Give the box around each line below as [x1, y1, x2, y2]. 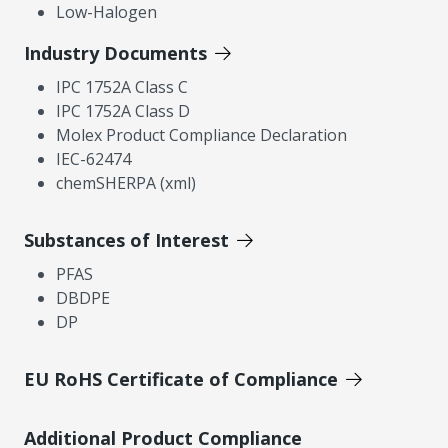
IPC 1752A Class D [56, 99, 190, 122]
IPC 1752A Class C [56, 75, 188, 98]
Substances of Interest [24, 227, 229, 252]
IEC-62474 [56, 147, 131, 170]
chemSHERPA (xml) [56, 171, 196, 194]
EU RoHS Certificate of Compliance [24, 366, 338, 391]
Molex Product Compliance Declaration [56, 123, 347, 146]
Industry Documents [24, 40, 207, 65]
